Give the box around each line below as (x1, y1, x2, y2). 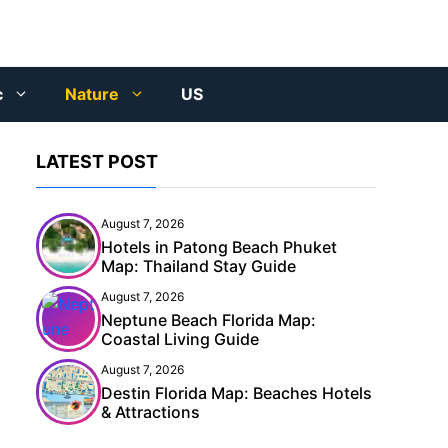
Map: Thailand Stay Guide (101, 256, 296, 277)
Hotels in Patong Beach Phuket (101, 237, 337, 258)
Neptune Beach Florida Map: (101, 310, 316, 331)
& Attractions (101, 402, 200, 423)
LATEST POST (36, 151, 158, 173)
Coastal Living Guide (101, 329, 259, 350)
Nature (64, 84, 119, 105)
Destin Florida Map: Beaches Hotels (101, 383, 372, 404)
